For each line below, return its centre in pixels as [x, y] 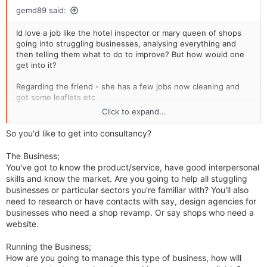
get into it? [36, 65]
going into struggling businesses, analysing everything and [126, 44]
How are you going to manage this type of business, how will [124, 258]
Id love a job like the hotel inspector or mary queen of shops [129, 33]
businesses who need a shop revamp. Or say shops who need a [130, 213]
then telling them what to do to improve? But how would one [130, 55]
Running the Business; [49, 247]
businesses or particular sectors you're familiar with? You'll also [127, 190]
